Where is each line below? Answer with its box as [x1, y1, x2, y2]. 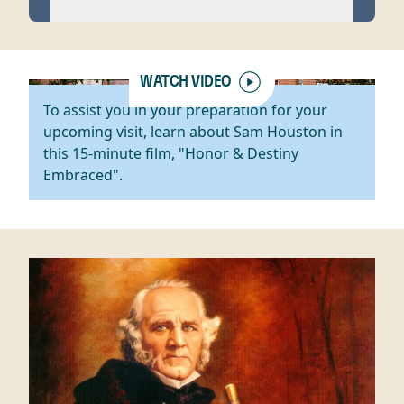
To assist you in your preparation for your [43, 100, 327, 121]
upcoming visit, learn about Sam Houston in [43, 122, 343, 142]
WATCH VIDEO [139, 74, 233, 91]
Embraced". [43, 165, 123, 186]
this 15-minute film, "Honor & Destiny [43, 143, 298, 164]
